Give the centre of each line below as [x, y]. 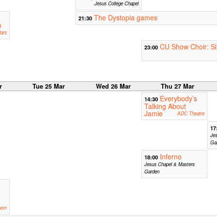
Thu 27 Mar [178, 86]
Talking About [165, 106]
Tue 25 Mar [49, 86]
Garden [152, 172]
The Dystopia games [125, 18]
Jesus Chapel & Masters [169, 164]
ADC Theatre [191, 114]
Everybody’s [178, 99]
